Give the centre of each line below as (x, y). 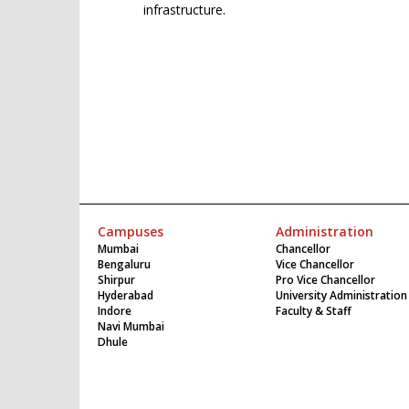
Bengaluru (124, 264)
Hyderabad (126, 295)
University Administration (341, 295)
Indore (115, 310)
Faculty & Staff (314, 310)
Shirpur (116, 279)
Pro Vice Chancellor (325, 279)
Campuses (131, 231)
